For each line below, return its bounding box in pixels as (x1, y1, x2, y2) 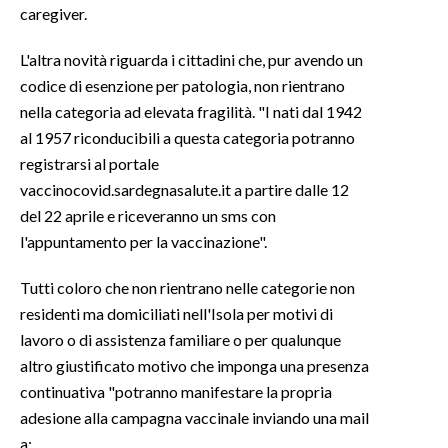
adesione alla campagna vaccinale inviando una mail (20, 407, 369, 427)
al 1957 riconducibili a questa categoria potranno (20, 127, 355, 147)
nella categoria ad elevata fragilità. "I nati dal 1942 (20, 101, 362, 121)
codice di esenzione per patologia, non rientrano (20, 75, 345, 95)
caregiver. (20, 3, 87, 23)
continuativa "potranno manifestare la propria (20, 381, 332, 401)
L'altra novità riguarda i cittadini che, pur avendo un (20, 49, 363, 69)
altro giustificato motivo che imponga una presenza (20, 355, 369, 375)
